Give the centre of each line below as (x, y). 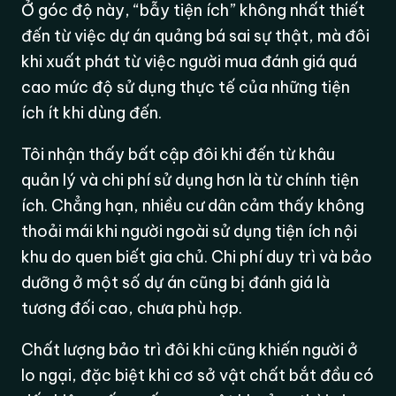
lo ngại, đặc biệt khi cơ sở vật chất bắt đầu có (198, 375)
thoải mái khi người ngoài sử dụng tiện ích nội (190, 231)
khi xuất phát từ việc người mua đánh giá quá (190, 61)
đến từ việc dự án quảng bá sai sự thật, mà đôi (196, 35)
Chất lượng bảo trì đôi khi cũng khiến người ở (190, 349)
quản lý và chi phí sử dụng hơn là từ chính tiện (190, 179)
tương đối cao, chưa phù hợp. (132, 308)
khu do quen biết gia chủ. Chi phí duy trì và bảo (197, 256)
